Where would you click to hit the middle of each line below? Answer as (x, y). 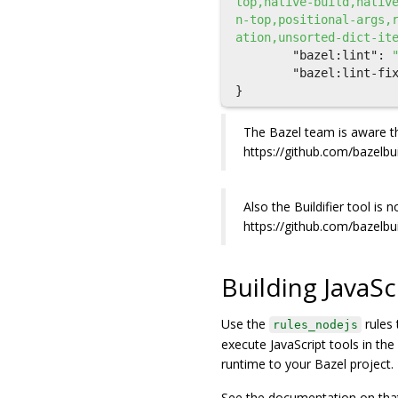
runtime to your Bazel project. (307, 364)
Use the (245, 324)
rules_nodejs (315, 325)
